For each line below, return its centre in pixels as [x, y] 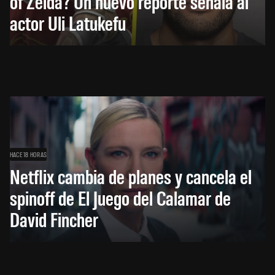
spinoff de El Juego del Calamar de [120, 197]
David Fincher [54, 219]
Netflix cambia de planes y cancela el [131, 176]
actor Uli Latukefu [68, 22]
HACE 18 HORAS [29, 154]
